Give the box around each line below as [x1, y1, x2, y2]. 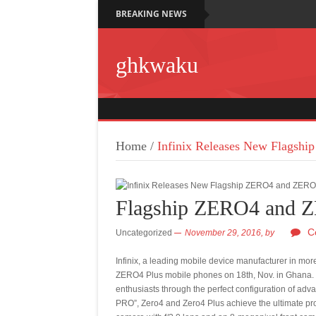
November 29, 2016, [185, 228, 265, 238]
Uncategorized [116, 228, 172, 238]
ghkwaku [116, 52, 198, 78]
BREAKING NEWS [116, 8, 187, 20]
